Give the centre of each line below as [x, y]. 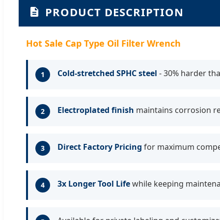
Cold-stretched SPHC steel [107, 73]
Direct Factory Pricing [100, 147]
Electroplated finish [96, 110]
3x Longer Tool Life [94, 183]
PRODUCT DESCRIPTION [114, 12]
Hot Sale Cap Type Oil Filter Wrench [103, 43]
